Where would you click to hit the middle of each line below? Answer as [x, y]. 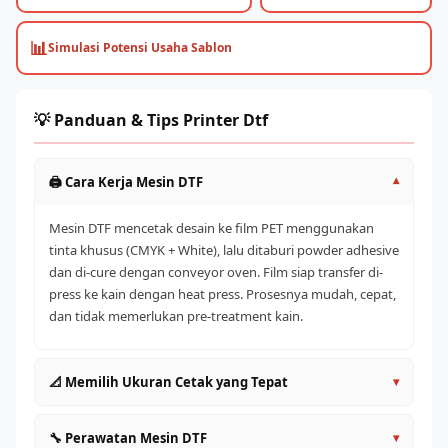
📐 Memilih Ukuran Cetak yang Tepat [168, 382]
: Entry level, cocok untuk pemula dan [246, 426]
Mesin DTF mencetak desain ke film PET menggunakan [211, 228]
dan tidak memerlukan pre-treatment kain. [176, 316]
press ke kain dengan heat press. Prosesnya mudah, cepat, [222, 294]
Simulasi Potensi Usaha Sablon [140, 47]
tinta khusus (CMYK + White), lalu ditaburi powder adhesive [224, 250]
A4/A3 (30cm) [94, 426]
